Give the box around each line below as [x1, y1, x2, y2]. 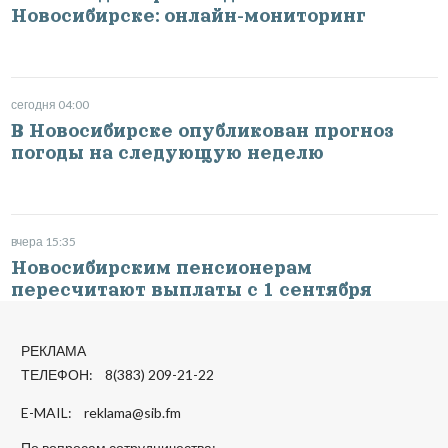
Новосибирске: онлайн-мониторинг [10, 5, 366, 26]
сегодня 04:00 [10, 96, 89, 112]
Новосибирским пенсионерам [10, 257, 312, 278]
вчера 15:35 [10, 233, 76, 249]
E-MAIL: [21, 404, 84, 422]
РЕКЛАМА [21, 342, 86, 360]
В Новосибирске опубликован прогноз [10, 120, 394, 141]
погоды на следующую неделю [10, 142, 324, 163]
